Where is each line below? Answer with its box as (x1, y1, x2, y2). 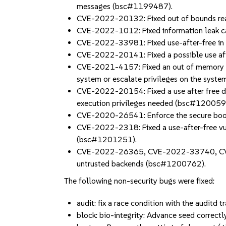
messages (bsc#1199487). (77, 2, 173, 11)
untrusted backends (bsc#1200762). (77, 159, 206, 168)
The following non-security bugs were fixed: (64, 176, 215, 186)
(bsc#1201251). (77, 135, 137, 144)
